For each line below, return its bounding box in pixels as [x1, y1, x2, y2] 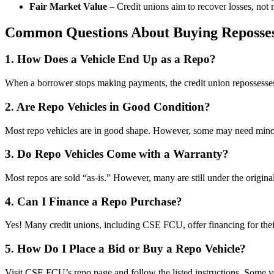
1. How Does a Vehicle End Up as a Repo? [5, 53, 216, 66]
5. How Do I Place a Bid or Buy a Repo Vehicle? [5, 242, 246, 256]
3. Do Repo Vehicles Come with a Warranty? [5, 147, 229, 161]
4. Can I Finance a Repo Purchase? [5, 194, 182, 208]
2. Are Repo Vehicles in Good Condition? [5, 100, 210, 113]
